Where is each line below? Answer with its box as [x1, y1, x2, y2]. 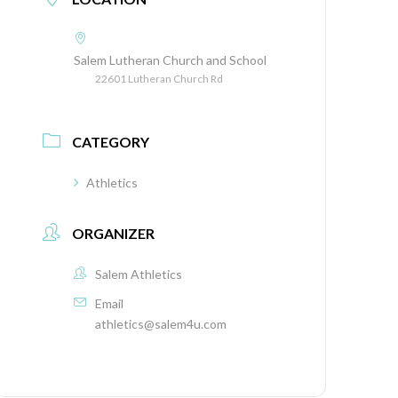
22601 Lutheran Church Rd [95, 72, 224, 85]
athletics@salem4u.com [95, 315, 227, 331]
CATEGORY [72, 132, 150, 150]
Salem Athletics [95, 266, 183, 282]
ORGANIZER [72, 224, 155, 242]
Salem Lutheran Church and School [74, 52, 267, 68]
